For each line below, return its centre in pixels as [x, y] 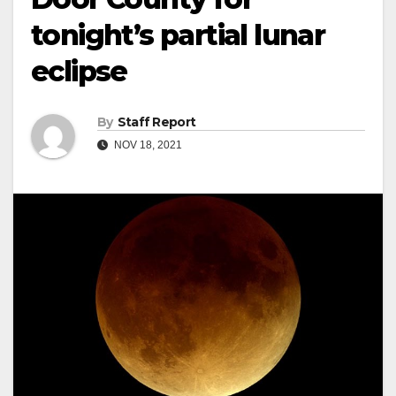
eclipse [79, 72]
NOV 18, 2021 [147, 145]
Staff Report [156, 122]
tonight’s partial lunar [178, 35]
